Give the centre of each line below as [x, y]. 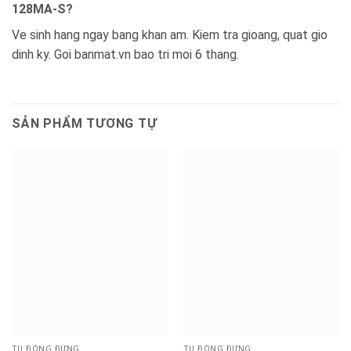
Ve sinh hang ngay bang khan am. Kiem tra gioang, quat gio [170, 34]
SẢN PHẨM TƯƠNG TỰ [85, 124]
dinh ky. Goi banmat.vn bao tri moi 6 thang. [125, 54]
